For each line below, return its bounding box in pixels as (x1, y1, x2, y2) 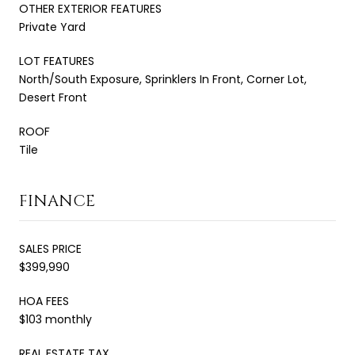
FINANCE (19, 189, 95, 212)
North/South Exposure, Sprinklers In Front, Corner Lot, (19, 71, 307, 87)
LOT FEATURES (19, 52, 94, 69)
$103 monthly (19, 311, 92, 327)
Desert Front (19, 89, 87, 105)
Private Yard (19, 18, 86, 35)
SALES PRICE (19, 240, 82, 257)
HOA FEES (19, 292, 69, 309)
